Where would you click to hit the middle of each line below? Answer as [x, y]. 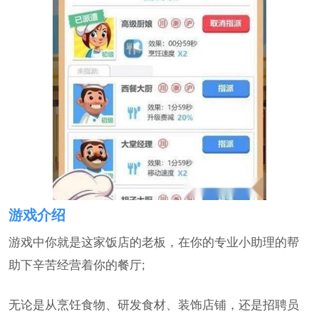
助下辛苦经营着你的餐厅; [77, 265]
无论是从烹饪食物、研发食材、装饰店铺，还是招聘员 [154, 305]
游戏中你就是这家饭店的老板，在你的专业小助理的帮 [154, 242]
